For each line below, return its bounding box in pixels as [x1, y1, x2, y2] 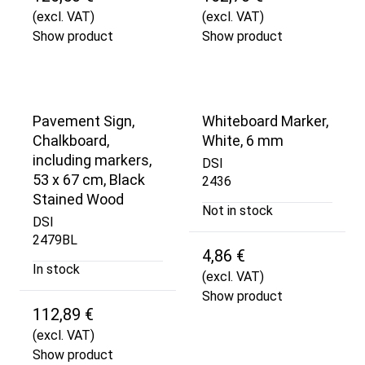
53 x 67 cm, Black [33, 170, 145, 188]
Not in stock [202, 203, 273, 219]
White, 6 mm [202, 131, 284, 149]
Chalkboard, [33, 131, 109, 149]
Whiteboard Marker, [202, 112, 328, 130]
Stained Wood [33, 190, 124, 208]
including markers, [33, 151, 152, 169]
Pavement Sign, [33, 112, 134, 130]
